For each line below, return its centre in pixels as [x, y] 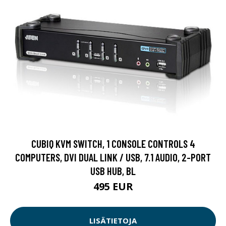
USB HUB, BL [113, 171]
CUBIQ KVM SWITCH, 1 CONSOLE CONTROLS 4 [113, 143]
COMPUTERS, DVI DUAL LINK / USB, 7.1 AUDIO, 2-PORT [113, 157]
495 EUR [113, 186]
